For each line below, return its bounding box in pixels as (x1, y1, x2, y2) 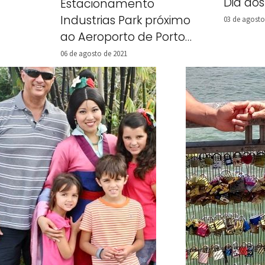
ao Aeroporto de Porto (60, 28, 185, 45)
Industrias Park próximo (60, 12, 190, 28)
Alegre (60, 45, 97, 62)
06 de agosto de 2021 (60, 48, 127, 58)
